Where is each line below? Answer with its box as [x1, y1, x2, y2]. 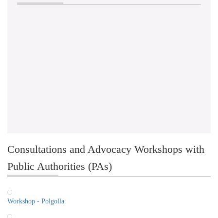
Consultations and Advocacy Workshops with [7, 143, 204, 156]
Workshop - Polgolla [7, 198, 64, 205]
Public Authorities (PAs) [7, 160, 112, 173]
